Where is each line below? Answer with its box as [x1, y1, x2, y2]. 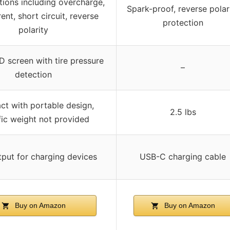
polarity [18, 25, 48, 35]
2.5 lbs [169, 107, 196, 118]
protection [162, 17, 203, 28]
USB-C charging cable [140, 151, 226, 162]
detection [15, 69, 52, 80]
